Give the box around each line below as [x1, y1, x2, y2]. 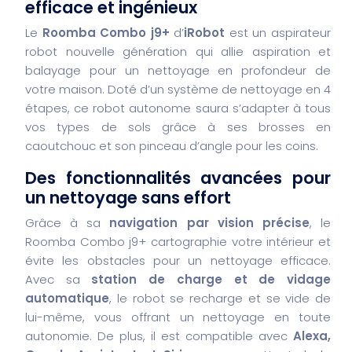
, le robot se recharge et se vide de [109, 289, 331, 306]
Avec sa [25, 270, 92, 288]
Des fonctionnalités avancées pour [25, 166, 331, 189]
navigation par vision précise [109, 214, 310, 231]
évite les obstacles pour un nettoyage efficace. [25, 251, 331, 269]
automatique [25, 289, 109, 306]
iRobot [184, 24, 225, 41]
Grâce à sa [25, 214, 110, 231]
